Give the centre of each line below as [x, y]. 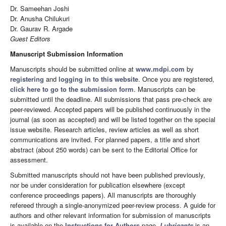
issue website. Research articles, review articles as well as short [104, 130]
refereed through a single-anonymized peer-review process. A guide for [113, 205]
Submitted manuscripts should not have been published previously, [108, 175]
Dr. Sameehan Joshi [40, 9]
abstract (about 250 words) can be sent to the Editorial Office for [104, 150]
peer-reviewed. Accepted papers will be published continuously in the [110, 109]
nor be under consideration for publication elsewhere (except [98, 185]
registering [27, 79]
